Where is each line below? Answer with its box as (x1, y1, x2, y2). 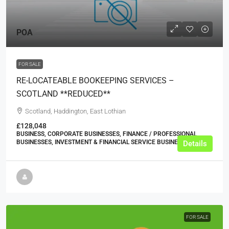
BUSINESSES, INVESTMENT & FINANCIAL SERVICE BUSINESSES (16, 139, 192, 146)
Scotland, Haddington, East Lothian (25, 107, 126, 116)
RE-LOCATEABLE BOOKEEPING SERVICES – (16, 76, 174, 86)
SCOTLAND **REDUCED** (16, 89, 110, 99)
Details (183, 139, 207, 149)
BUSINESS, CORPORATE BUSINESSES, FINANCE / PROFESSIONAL (16, 130, 197, 138)
